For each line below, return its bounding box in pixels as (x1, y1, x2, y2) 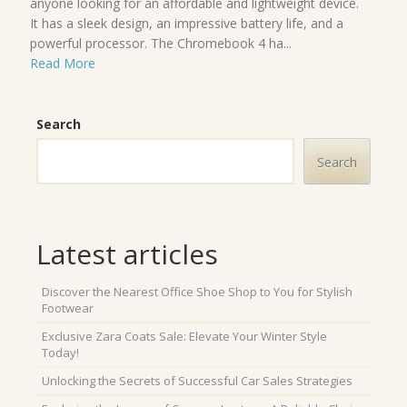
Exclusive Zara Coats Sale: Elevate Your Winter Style (42, 327, 327, 344)
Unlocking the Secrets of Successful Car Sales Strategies (42, 372, 352, 389)
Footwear (42, 299, 94, 316)
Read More (30, 54, 95, 72)
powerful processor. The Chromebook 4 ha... (30, 34, 292, 52)
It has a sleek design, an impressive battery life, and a (30, 14, 343, 32)
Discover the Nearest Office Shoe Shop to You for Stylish (42, 283, 352, 300)
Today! (42, 343, 79, 361)
